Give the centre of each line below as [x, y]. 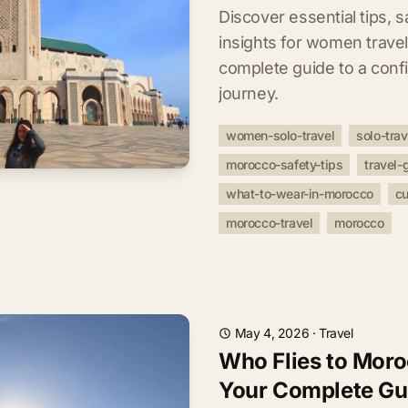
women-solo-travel [280, 135]
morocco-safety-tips [285, 164]
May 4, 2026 [272, 333]
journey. [249, 93]
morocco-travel [270, 223]
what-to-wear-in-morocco [300, 194]
